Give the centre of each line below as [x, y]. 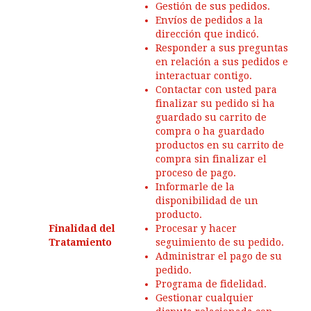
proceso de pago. [196, 173]
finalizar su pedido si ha [215, 103]
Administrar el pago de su [219, 256]
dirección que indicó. [207, 34]
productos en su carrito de [220, 145]
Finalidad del [82, 228]
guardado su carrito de [211, 117]
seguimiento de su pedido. [220, 242]
